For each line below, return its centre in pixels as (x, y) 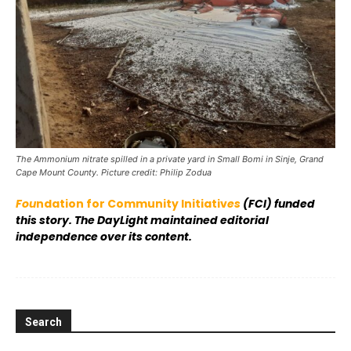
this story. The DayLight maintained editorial (142, 220)
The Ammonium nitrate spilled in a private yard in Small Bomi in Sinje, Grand (170, 159)
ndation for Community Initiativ (132, 204)
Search (43, 322)
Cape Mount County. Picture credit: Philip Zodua (114, 172)
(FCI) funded (279, 204)
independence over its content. (104, 237)
